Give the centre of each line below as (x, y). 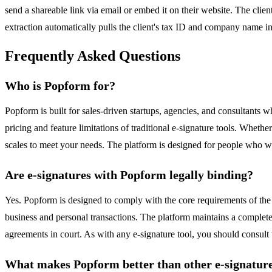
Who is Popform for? (60, 86)
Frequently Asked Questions (93, 56)
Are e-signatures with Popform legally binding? (129, 175)
